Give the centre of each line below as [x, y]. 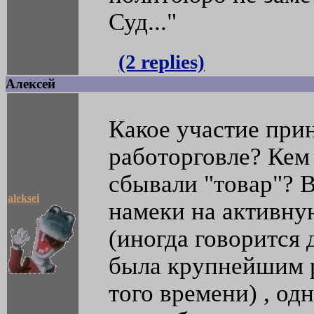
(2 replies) [162, 62]
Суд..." [143, 22]
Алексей [30, 84]
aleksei [23, 198]
